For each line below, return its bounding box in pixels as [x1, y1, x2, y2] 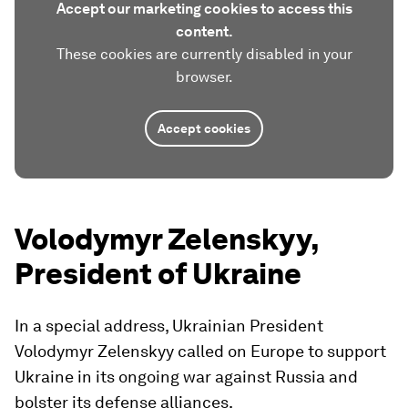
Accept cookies [158, 121, 250, 136]
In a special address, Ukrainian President [15, 316, 323, 335]
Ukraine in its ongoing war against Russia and [15, 367, 358, 386]
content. [175, 23, 233, 40]
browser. [175, 68, 233, 86]
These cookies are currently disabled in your [56, 46, 352, 63]
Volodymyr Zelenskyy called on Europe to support [15, 342, 386, 361]
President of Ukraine [15, 256, 301, 291]
